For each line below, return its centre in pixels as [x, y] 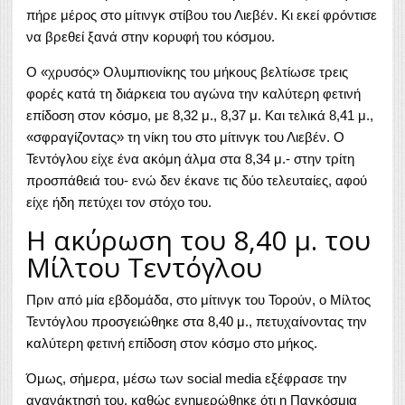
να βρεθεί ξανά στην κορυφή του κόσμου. [151, 36]
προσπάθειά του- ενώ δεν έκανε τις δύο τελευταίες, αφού [197, 180]
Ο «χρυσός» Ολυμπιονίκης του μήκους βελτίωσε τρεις [187, 71]
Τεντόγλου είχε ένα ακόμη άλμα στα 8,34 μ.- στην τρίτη [190, 158]
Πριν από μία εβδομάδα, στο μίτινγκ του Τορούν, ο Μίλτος [198, 299]
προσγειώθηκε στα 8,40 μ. [170, 321]
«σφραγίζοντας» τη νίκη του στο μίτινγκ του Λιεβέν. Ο [185, 137]
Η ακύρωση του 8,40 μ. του [198, 240]
